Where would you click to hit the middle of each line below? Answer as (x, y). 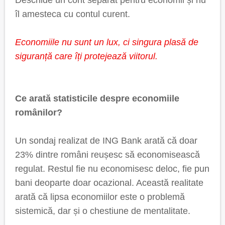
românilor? (39, 113)
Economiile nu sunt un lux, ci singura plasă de (107, 42)
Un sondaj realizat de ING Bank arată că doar (106, 141)
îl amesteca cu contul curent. (73, 14)
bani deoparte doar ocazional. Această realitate (109, 183)
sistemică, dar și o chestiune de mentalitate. (103, 211)
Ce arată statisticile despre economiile (97, 98)
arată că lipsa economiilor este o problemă (100, 197)
